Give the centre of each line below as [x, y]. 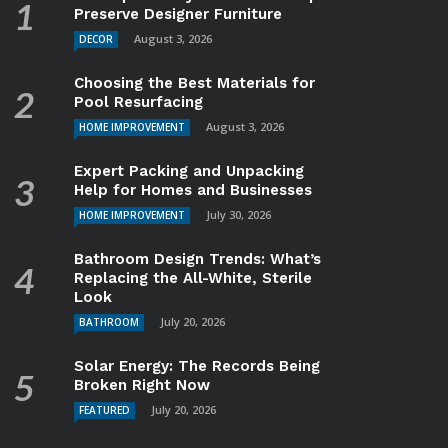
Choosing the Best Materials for [195, 82]
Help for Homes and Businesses [193, 189]
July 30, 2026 [239, 214]
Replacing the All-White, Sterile [193, 277]
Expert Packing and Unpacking [189, 170]
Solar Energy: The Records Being [197, 365]
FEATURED [105, 409]
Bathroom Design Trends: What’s [198, 258]
